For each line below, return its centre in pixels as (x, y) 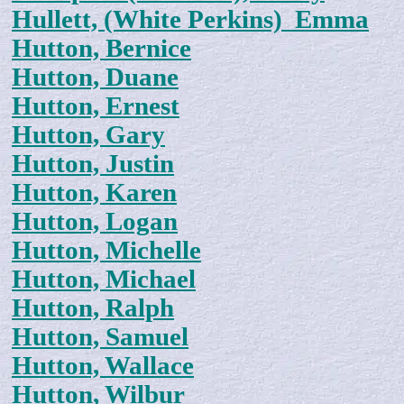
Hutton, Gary (88, 135)
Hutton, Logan (95, 222)
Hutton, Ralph (93, 308)
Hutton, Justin (93, 164)
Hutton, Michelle (106, 251)
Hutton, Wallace (103, 366)
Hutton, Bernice (101, 49)
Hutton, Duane (95, 78)
